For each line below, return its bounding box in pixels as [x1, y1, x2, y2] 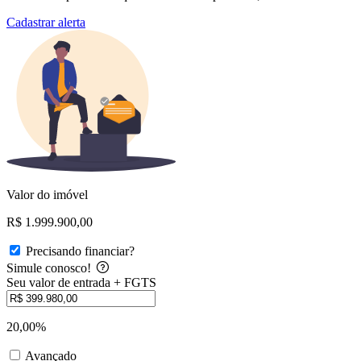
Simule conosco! [6, 260, 94, 275]
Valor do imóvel [6, 187, 88, 201]
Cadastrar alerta [6, 15, 85, 29]
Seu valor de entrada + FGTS [6, 275, 156, 289]
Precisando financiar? [26, 243, 135, 258]
